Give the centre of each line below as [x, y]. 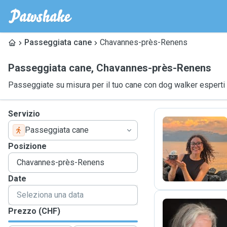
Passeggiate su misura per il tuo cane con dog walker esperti [117, 85]
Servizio [24, 114]
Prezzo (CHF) [34, 211]
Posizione [27, 146]
